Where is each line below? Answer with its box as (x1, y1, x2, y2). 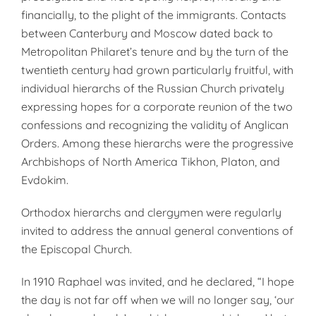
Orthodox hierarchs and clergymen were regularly (21, 205, 281, 219)
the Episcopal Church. (21, 242, 132, 256)
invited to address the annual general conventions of (21, 224, 293, 238)
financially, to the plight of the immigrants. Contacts (21, 8, 286, 22)
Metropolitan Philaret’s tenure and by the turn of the (21, 44, 288, 59)
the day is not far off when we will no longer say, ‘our (21, 293, 294, 307)
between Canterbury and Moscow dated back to (21, 26, 273, 40)
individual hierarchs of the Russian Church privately (21, 81, 284, 95)
